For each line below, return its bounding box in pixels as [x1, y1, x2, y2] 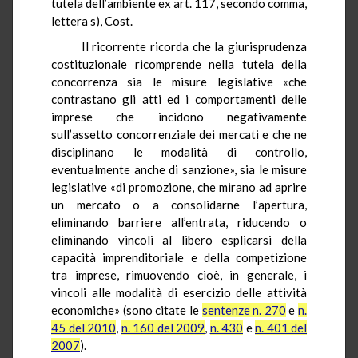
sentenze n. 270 [201, 302, 286, 317]
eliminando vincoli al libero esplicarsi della [51, 232, 307, 247]
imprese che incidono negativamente [51, 109, 307, 124]
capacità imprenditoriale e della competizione [51, 249, 307, 265]
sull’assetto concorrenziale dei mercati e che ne [51, 126, 307, 141]
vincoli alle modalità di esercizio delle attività [51, 284, 307, 300]
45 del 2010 [51, 320, 116, 335]
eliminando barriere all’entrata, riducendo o [51, 214, 307, 229]
